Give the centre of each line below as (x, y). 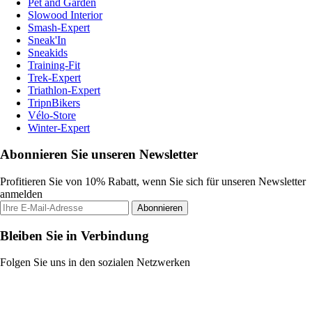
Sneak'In (47, 40)
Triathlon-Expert (64, 90)
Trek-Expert (54, 77)
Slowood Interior (65, 15)
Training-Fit (54, 65)
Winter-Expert (59, 127)
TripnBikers (54, 102)
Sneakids (48, 52)
